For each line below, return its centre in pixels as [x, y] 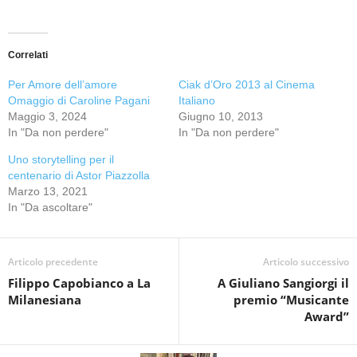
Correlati [28, 55]
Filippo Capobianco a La [79, 283]
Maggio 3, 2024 [47, 116]
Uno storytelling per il [61, 159]
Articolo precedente [53, 262]
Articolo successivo [306, 262]
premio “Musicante [291, 300]
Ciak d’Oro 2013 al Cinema [247, 84]
